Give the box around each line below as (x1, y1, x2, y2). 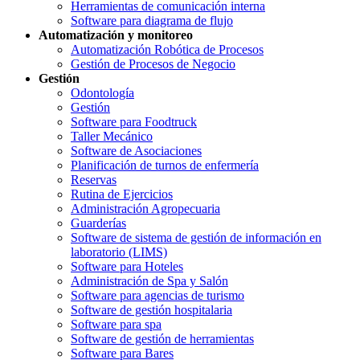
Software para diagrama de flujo (71, 14, 233, 28)
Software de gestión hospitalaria (71, 303, 232, 317)
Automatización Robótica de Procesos (71, 43, 264, 57)
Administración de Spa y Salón (71, 274, 228, 288)
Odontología (71, 86, 134, 100)
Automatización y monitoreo (39, 28, 193, 43)
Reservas (71, 173, 117, 187)
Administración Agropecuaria (71, 202, 220, 216)
